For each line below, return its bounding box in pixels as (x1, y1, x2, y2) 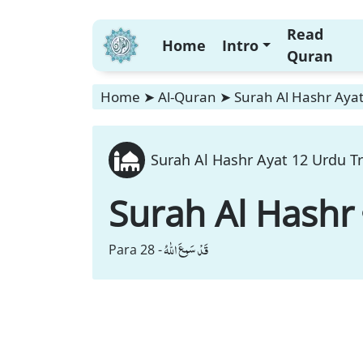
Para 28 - (109, 241, 162, 258)
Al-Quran (158, 88, 216, 106)
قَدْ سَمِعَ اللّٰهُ (164, 238, 208, 261)
